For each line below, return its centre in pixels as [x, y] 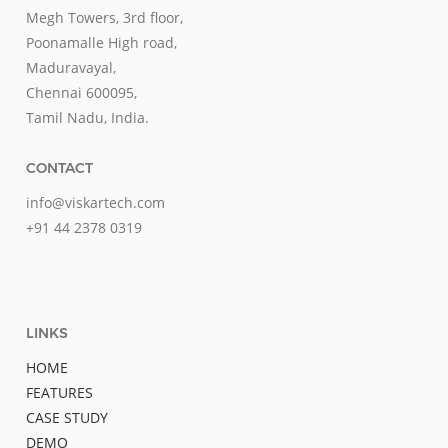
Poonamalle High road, [101, 42]
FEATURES [59, 392]
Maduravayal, [71, 67]
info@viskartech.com [95, 202]
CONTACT [59, 167]
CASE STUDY [67, 417]
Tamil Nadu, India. [87, 117]
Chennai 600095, [81, 92]
